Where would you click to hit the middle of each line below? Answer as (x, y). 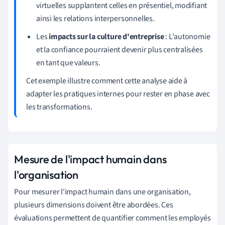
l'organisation (46, 175)
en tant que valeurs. (68, 63)
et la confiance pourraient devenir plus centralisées (120, 49)
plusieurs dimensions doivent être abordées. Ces (94, 205)
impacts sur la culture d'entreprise (106, 36)
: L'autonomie (187, 36)
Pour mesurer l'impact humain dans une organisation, (102, 192)
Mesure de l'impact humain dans (90, 159)
